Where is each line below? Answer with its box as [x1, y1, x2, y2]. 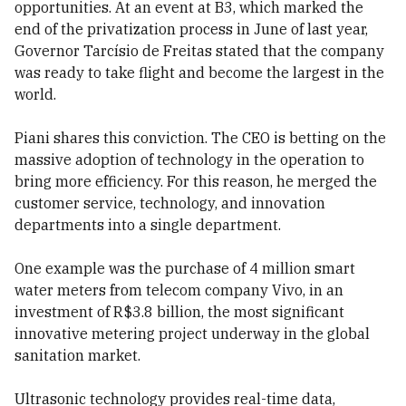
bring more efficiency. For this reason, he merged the [14, 172, 377, 190]
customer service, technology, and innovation [14, 194, 325, 212]
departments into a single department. [14, 216, 281, 234]
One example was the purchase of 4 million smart [14, 259, 355, 277]
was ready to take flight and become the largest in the [14, 63, 384, 82]
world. [14, 85, 56, 103]
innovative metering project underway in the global [14, 324, 370, 343]
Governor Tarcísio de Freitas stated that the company [14, 42, 384, 60]
